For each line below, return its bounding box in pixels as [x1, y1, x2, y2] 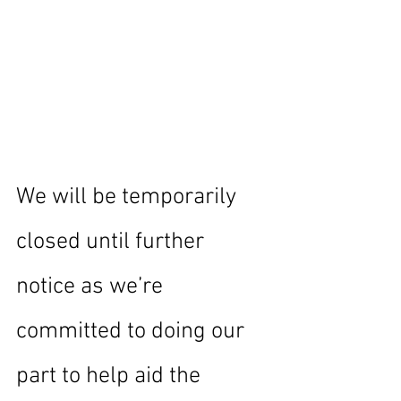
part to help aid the [16, 363, 206, 390]
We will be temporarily [16, 183, 242, 211]
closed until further [16, 228, 209, 256]
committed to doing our [16, 318, 250, 346]
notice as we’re [16, 273, 168, 301]
